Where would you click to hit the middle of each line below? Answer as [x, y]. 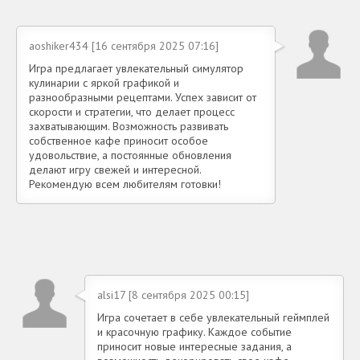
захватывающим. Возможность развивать [129, 126]
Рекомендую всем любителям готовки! [125, 184]
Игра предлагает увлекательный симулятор [136, 68]
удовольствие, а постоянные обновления [130, 155]
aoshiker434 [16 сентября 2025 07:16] [124, 45]
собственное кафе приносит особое [119, 140]
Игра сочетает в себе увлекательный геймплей [213, 317]
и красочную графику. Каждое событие [194, 331]
